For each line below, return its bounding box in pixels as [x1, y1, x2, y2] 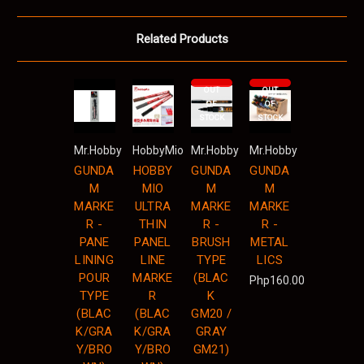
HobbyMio [132, 143, 184, 157]
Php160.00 [249, 273, 305, 287]
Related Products [136, 31, 228, 46]
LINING [75, 252, 114, 267]
